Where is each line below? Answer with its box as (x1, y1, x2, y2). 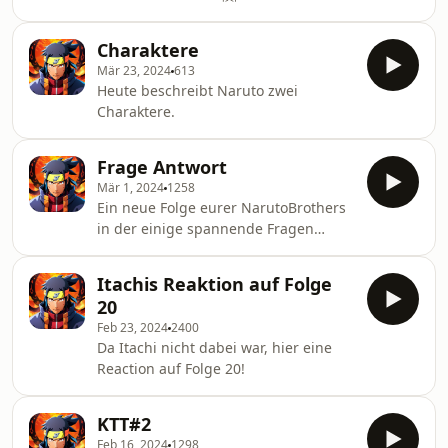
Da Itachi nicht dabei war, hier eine (97, 338, 332, 357)
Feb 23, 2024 (97, 319, 168, 336)
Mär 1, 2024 (97, 179, 164, 196)
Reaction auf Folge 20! (97, 359, 245, 378)
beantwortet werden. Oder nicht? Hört (97, 240, 353, 259)
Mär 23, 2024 (97, 62, 171, 79)
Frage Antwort (97, 155, 227, 179)
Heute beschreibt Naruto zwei (97, 81, 298, 100)
